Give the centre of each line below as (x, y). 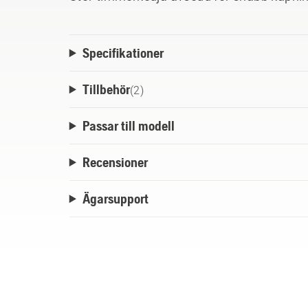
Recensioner (115, 162)
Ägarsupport (115, 199)
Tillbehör (106, 89)
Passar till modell (128, 126)
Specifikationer (123, 53)
